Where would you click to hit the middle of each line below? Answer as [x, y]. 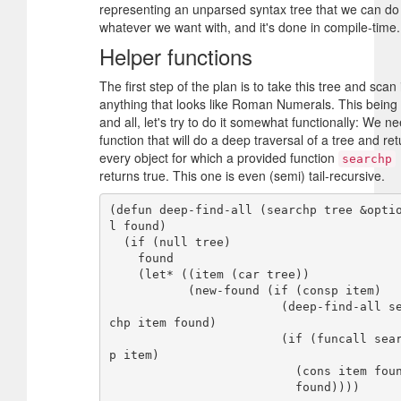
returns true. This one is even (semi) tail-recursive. [242, 175]
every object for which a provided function [219, 157]
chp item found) [162, 323]
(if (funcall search [195, 339]
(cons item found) [202, 371]
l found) [137, 226]
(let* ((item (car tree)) [123, 275]
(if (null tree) [116, 243]
